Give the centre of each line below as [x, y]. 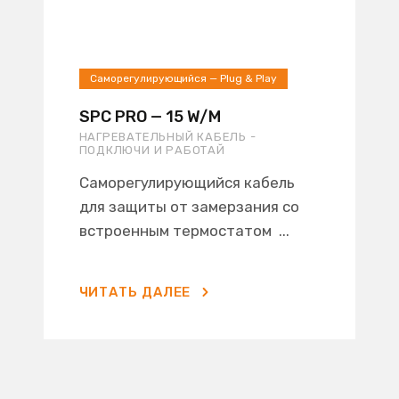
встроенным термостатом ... [184, 231]
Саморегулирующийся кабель [187, 183]
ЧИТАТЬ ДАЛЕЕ [135, 292]
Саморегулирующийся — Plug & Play [183, 78]
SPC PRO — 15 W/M [150, 117]
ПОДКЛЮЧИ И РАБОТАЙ [152, 150]
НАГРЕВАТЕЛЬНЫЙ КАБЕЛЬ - [167, 137]
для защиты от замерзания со [189, 207]
